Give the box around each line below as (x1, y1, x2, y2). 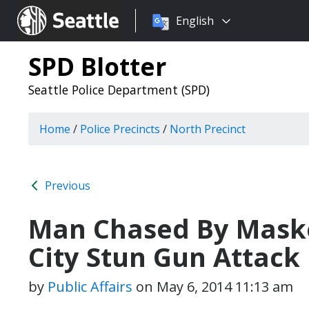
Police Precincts (80, 121, 160, 137)
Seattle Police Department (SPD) (28, 81, 210, 98)
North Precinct (170, 121, 246, 137)
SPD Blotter (28, 50, 166, 83)
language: (135, 30, 186, 45)
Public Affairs (48, 277, 132, 296)
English (176, 13, 214, 28)
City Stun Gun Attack (28, 239, 300, 275)
